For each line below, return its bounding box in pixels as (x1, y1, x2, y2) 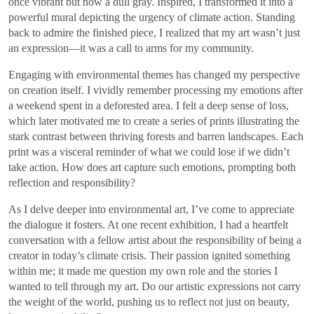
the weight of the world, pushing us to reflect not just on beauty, (8, 295, 289, 308)
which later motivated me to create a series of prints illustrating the (8, 114, 299, 127)
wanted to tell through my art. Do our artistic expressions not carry (8, 280, 301, 292)
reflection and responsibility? (8, 176, 135, 189)
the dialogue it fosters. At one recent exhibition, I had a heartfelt (8, 218, 288, 231)
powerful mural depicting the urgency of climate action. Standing (8, 11, 295, 23)
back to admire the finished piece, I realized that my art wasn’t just (8, 26, 300, 39)
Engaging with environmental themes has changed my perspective (8, 68, 300, 81)
